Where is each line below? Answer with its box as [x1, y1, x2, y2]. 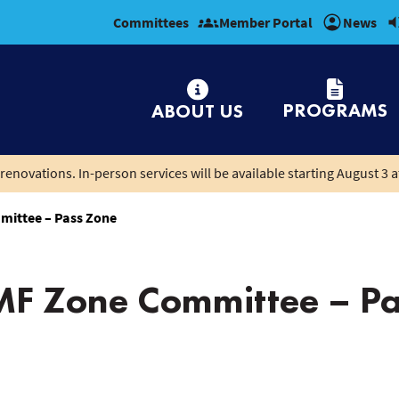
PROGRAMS [282, 97, 387, 122]
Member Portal [219, 13, 313, 31]
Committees [113, 13, 189, 31]
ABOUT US [151, 98, 243, 123]
